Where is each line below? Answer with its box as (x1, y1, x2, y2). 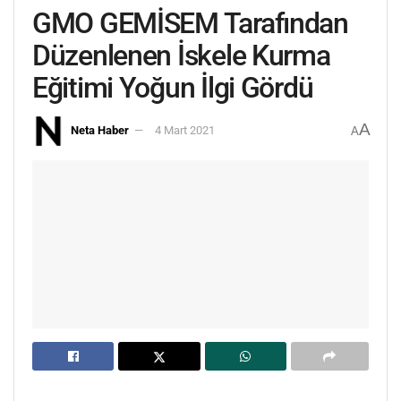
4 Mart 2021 (155, 123, 215, 137)
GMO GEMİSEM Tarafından (32, 6, 348, 40)
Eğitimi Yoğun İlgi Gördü (32, 71, 313, 105)
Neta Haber (71, 123, 129, 137)
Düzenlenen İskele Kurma (32, 38, 330, 73)
